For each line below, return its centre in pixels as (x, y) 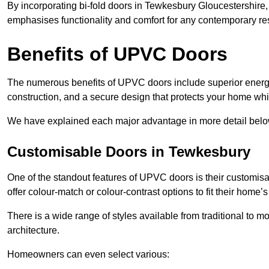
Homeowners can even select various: (88, 254)
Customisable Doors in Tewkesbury (129, 151)
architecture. (33, 230)
